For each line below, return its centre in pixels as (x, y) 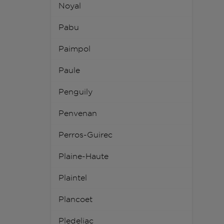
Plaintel (73, 178)
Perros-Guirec (85, 135)
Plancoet (75, 199)
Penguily (75, 92)
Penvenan (78, 113)
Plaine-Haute (83, 156)
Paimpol (74, 49)
